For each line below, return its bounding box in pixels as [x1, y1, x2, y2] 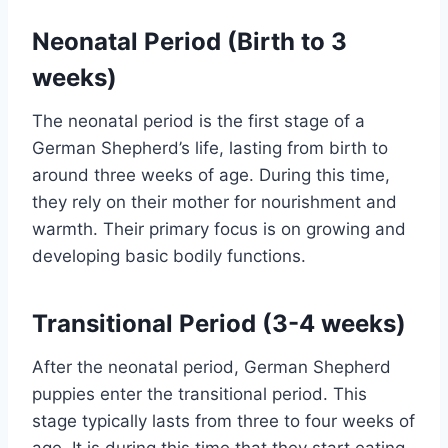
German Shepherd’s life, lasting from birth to [32, 138, 388, 159]
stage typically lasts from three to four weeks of [32, 411, 415, 432]
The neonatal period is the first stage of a [32, 111, 365, 132]
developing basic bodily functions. [32, 246, 306, 267]
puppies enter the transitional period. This [32, 384, 367, 405]
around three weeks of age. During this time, [32, 165, 390, 186]
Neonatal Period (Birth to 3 [32, 27, 347, 57]
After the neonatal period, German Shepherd [32, 357, 391, 378]
